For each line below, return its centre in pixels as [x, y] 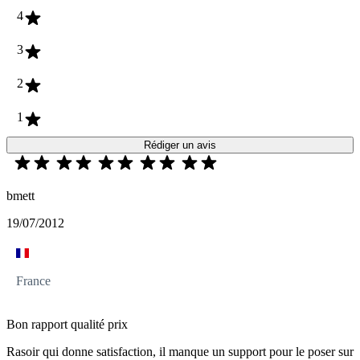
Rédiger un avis [180, 145]
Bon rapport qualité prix [67, 325]
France [33, 281]
